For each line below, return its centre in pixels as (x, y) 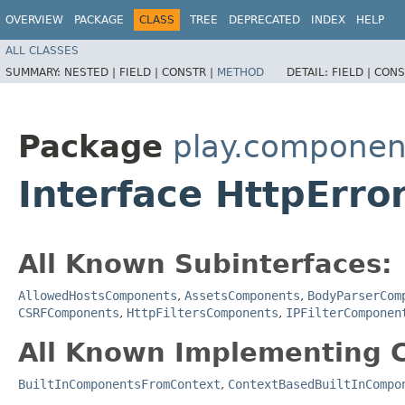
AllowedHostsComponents (98, 295)
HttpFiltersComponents (202, 312)
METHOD (240, 72)
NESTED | (92, 72)
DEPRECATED (264, 20)
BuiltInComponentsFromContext (119, 384)
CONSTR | (189, 72)
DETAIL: (309, 72)
